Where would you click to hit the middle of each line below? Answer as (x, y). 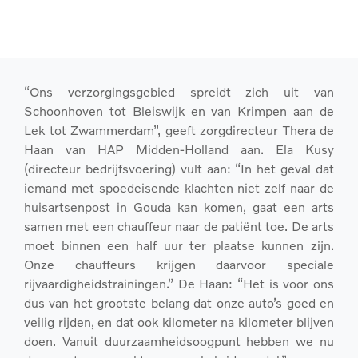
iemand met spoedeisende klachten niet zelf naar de (179, 187)
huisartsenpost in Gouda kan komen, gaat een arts (179, 206)
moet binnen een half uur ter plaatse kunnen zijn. (179, 245)
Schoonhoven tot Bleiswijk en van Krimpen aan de (179, 110)
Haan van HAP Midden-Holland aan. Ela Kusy (179, 149)
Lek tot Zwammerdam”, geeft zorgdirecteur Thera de (179, 129)
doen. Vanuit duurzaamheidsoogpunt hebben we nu (179, 340)
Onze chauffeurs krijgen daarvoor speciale (179, 264)
